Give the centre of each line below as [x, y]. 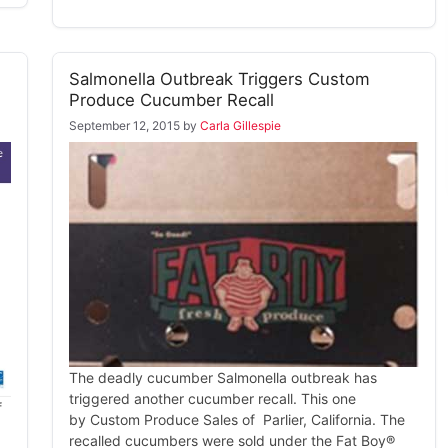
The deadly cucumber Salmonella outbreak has [223, 377]
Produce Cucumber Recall [171, 100]
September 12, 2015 [124, 126]
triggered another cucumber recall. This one [212, 398]
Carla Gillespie [240, 126]
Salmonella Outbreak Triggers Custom [219, 79]
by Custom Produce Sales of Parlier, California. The [237, 419]
